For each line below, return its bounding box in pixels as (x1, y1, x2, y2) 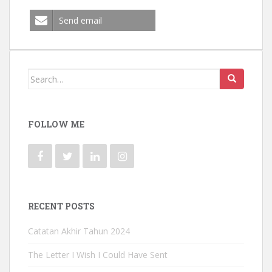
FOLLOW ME (28, 118, 84, 131)
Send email (59, 15, 102, 27)
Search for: (28, 70, 76, 82)
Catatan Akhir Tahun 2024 (28, 225, 130, 237)
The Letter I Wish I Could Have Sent (28, 249, 168, 261)
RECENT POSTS (28, 200, 95, 212)
